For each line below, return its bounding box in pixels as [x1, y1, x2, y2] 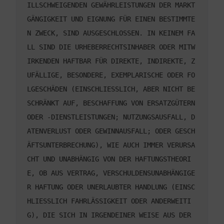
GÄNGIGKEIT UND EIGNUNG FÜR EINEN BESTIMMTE [27, 15, 195, 23]
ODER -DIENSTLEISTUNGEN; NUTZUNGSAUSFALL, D [27, 113, 195, 121]
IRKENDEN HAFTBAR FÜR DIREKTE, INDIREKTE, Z [27, 57, 195, 65]
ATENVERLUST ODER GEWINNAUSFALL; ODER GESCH [27, 127, 195, 135]
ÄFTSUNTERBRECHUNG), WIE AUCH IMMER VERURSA [27, 141, 195, 149]
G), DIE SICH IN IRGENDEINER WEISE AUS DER [27, 211, 191, 219]
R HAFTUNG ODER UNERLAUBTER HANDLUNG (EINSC [27, 183, 195, 191]
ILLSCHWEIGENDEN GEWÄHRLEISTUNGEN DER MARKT [27, 1, 195, 9]
